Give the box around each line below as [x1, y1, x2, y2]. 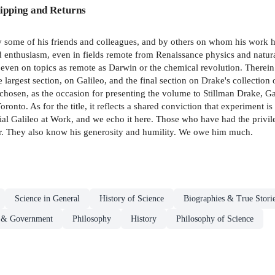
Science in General [15, 193, 80, 203]
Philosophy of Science [176, 214, 254, 223]
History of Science [99, 193, 164, 203]
